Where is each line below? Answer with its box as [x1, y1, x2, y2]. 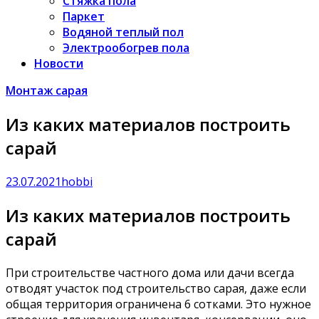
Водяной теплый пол [63, 24, 184, 40]
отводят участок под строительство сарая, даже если [6, 280, 306, 296]
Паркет [63, 9, 105, 24]
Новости [34, 56, 83, 71]
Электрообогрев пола [63, 40, 189, 56]
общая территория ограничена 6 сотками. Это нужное [6, 296, 311, 312]
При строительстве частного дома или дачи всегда [6, 264, 294, 281]
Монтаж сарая [6, 83, 88, 98]
